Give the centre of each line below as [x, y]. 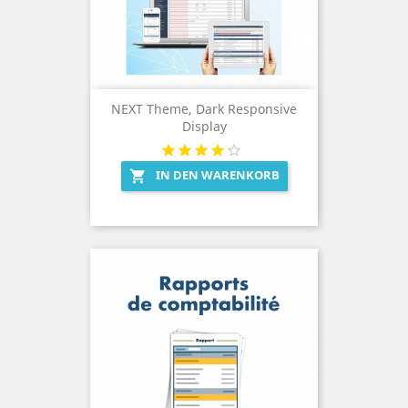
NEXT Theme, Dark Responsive [204, 109]
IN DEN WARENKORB [217, 175]
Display [204, 127]
